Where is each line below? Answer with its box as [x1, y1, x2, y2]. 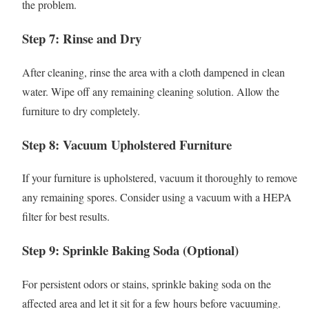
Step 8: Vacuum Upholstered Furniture [22, 134, 232, 154]
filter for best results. [22, 209, 110, 224]
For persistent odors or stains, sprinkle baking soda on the [22, 276, 271, 291]
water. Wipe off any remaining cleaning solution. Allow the [22, 83, 279, 99]
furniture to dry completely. [22, 103, 140, 118]
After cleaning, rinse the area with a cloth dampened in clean [22, 64, 285, 79]
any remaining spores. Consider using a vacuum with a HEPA [22, 190, 292, 205]
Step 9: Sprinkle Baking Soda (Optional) [22, 241, 239, 260]
